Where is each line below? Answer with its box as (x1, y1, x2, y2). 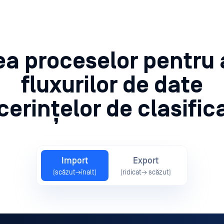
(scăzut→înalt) (53, 168, 96, 176)
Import (61, 155, 88, 166)
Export (133, 155, 158, 166)
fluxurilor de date (21, 71, 203, 99)
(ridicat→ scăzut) (120, 168, 171, 176)
